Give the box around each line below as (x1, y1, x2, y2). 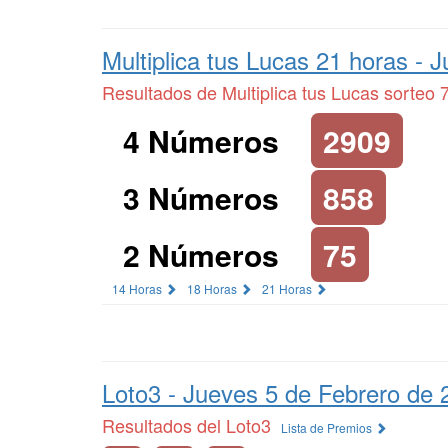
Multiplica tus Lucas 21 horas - (102, 42, 430, 77)
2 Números (123, 233, 279, 276)
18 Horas (187, 280, 240, 297)
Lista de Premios (281, 419, 375, 436)
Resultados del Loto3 (102, 412, 271, 438)
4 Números (123, 119, 279, 162)
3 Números (123, 176, 279, 219)
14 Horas (112, 280, 165, 297)
